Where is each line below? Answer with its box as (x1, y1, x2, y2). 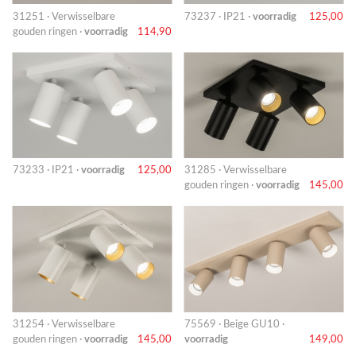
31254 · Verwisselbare (13, 319, 115, 329)
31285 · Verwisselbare (184, 165, 287, 176)
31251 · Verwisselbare (13, 11, 115, 21)
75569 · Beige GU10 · (184, 319, 284, 329)
